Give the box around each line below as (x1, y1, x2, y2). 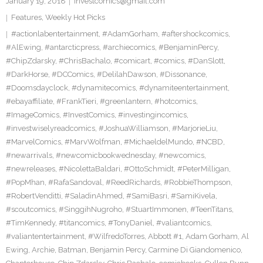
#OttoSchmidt (124, 164, 174, 173)
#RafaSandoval (48, 178, 102, 187)
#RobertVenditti (6, 191, 61, 200)
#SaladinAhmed (65, 191, 123, 200)
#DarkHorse (6, 70, 48, 79)
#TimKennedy (6, 218, 55, 227)
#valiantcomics (156, 218, 210, 227)
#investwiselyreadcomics (6, 124, 95, 133)
